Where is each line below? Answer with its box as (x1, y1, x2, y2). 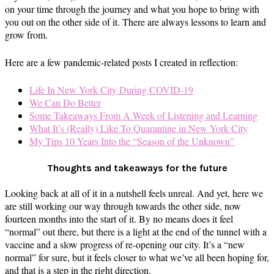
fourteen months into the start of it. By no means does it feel (5, 212, 233, 226)
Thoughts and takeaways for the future (46, 161, 228, 174)
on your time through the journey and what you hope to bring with (5, 2, 259, 15)
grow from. (5, 28, 48, 41)
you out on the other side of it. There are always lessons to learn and (5, 15, 266, 28)
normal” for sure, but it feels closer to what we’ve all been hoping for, (5, 251, 269, 264)
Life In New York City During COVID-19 (29, 83, 193, 96)
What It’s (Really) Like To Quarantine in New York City (29, 121, 248, 135)
